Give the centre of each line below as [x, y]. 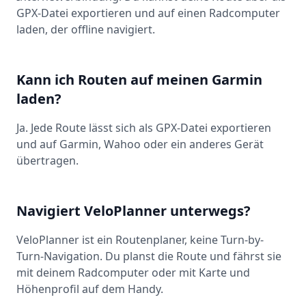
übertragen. [47, 161]
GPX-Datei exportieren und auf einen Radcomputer [148, 13]
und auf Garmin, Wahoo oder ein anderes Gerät [140, 144]
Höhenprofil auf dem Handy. [90, 289]
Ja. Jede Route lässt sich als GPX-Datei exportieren [144, 128]
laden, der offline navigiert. [86, 30]
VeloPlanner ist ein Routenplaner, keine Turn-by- [140, 240]
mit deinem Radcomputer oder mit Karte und [133, 273]
